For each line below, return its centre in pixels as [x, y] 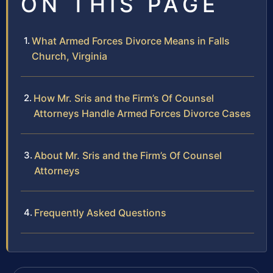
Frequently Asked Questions [100, 212]
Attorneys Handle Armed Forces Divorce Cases [142, 113]
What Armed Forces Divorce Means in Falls [131, 41]
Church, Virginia [69, 56]
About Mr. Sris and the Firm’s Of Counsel [128, 155]
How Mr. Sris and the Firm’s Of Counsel [124, 98]
